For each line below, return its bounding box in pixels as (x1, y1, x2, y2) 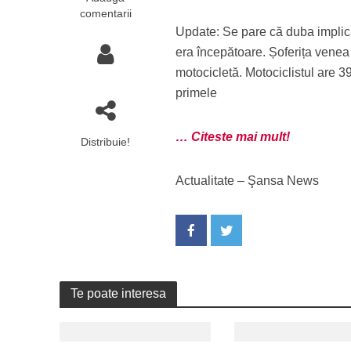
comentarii (79, 7, 132, 20)
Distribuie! (81, 136, 131, 148)
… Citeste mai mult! (175, 130, 291, 143)
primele (175, 86, 218, 100)
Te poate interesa (70, 287, 166, 300)
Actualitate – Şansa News (175, 174, 320, 187)
